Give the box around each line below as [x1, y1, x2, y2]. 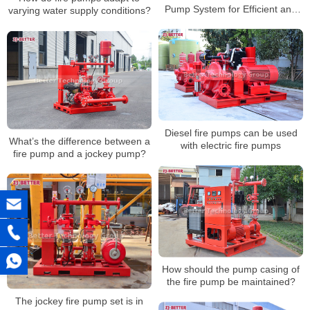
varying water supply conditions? [8, 5, 151, 17]
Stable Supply [201, 15, 261, 27]
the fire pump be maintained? [166, 276, 295, 288]
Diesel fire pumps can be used [164, 127, 298, 138]
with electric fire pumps [181, 139, 281, 151]
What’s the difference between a [8, 135, 150, 147]
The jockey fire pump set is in [15, 295, 143, 307]
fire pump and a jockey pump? [12, 147, 146, 159]
